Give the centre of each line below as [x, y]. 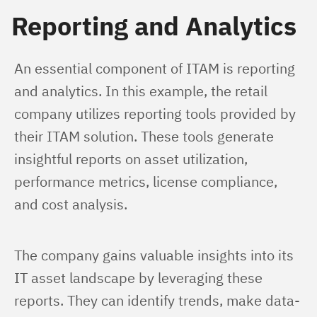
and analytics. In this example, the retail [143, 91]
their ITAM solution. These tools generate [146, 136]
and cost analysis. [71, 204]
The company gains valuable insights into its [156, 255]
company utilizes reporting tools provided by [157, 114]
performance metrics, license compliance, [148, 181]
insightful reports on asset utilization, [133, 159]
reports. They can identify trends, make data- [157, 300]
